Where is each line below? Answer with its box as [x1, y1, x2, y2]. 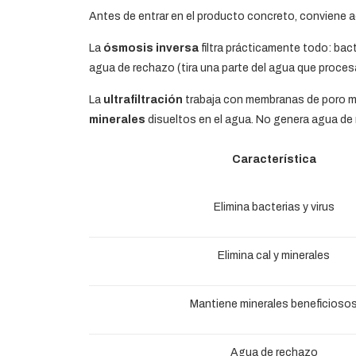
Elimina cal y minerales [218, 249, 330, 261]
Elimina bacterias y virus [213, 200, 335, 213]
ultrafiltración [103, 93, 183, 106]
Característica [231, 153, 316, 165]
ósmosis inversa [103, 41, 199, 54]
